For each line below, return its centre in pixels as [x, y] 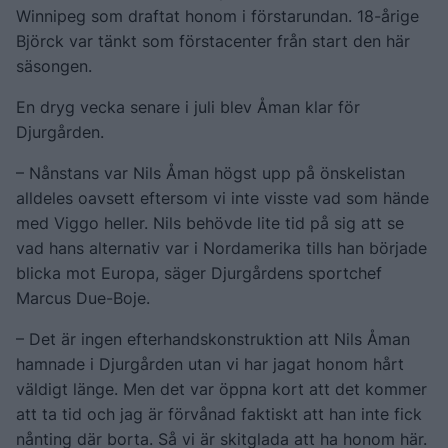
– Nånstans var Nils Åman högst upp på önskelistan [210, 172]
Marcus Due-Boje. [83, 297]
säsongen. [54, 65]
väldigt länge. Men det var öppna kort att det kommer [221, 388]
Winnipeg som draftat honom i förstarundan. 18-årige [217, 15]
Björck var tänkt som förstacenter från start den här [213, 40]
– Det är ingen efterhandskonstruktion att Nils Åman [213, 338]
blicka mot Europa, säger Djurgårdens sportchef [199, 272]
